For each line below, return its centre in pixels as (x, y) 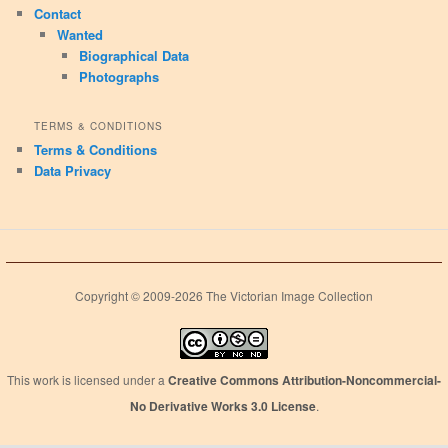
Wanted (79, 34)
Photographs (119, 76)
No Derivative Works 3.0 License (222, 406)
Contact (58, 13)
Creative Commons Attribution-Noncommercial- (304, 380)
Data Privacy (73, 171)
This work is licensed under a (87, 380)
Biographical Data (134, 55)
